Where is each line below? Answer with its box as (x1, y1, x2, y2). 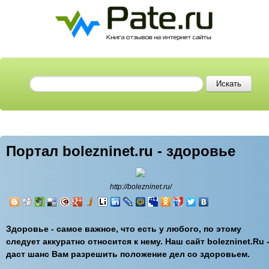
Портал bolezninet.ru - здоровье (6, 143, 235, 159)
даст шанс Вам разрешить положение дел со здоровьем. (6, 249, 250, 259)
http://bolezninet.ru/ (109, 183, 172, 191)
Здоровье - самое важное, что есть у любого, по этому (6, 224, 241, 234)
